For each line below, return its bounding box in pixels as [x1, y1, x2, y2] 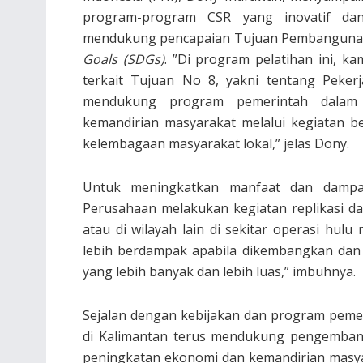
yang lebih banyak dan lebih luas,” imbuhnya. [83, 262, 356, 280]
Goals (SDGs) [83, 49, 164, 68]
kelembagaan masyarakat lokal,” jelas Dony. [83, 134, 349, 152]
